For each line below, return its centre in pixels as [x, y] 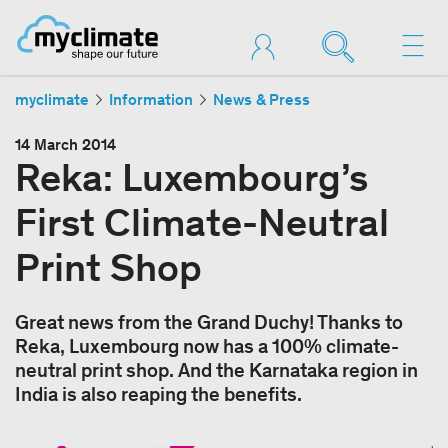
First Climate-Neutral [202, 222]
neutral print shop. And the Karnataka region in [216, 370]
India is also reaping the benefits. [158, 394]
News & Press [261, 99]
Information [151, 99]
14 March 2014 [65, 144]
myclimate [52, 99]
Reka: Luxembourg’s [191, 177]
